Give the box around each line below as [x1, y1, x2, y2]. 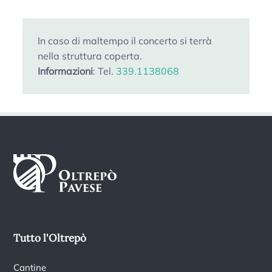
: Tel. [93, 64, 117, 77]
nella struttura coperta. [38, 49, 143, 62]
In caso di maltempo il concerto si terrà [38, 34, 212, 47]
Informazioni [38, 64, 93, 77]
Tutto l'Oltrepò [13, 231, 87, 245]
